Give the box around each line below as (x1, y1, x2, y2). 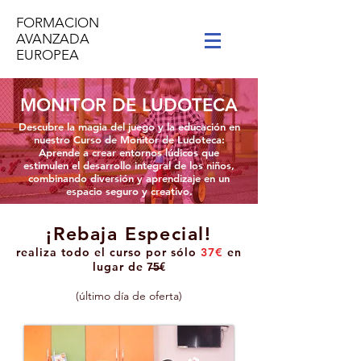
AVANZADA (16, 31, 89, 47)
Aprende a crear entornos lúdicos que (39, 146, 219, 159)
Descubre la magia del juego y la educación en (18, 120, 240, 133)
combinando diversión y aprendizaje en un (28, 172, 230, 185)
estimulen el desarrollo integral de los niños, (23, 159, 234, 172)
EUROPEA (16, 47, 79, 63)
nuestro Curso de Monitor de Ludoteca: (33, 133, 225, 146)
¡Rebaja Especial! (46, 222, 212, 245)
